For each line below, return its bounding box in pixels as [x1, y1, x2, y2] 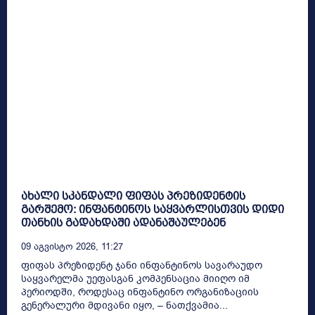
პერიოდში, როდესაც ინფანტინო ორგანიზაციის [21, 285, 259, 299]
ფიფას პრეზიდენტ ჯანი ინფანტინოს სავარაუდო [21, 259, 262, 272]
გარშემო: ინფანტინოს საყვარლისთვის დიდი [21, 203, 284, 215]
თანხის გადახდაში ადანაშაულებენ [21, 217, 226, 229]
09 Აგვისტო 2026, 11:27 [21, 240, 123, 252]
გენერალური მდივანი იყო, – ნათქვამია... [21, 299, 228, 312]
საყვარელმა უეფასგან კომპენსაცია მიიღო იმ [21, 272, 250, 285]
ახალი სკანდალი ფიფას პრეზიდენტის [21, 190, 245, 202]
